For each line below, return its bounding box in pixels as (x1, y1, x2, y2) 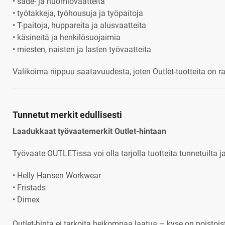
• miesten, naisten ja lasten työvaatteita (13, 44, 151, 54)
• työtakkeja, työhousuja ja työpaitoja (13, 8, 143, 18)
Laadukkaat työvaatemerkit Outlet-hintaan (13, 126, 166, 136)
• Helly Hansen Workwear (13, 170, 101, 180)
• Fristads (13, 182, 46, 192)
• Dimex (13, 194, 40, 204)
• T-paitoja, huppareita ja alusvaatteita (13, 20, 146, 30)
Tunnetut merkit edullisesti (13, 109, 122, 120)
